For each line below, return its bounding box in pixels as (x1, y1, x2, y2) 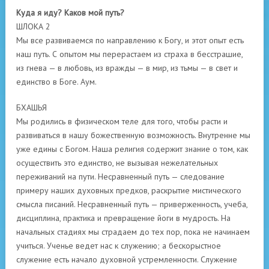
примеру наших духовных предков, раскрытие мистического (16, 185, 241, 196)
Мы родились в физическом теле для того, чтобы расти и (16, 116, 228, 127)
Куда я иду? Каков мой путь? (16, 7, 124, 19)
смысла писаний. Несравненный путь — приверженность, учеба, (16, 199, 247, 210)
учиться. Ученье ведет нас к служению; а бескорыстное (16, 240, 221, 252)
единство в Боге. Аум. (16, 76, 97, 88)
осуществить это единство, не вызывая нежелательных (16, 157, 218, 169)
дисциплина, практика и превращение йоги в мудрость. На (16, 213, 231, 224)
